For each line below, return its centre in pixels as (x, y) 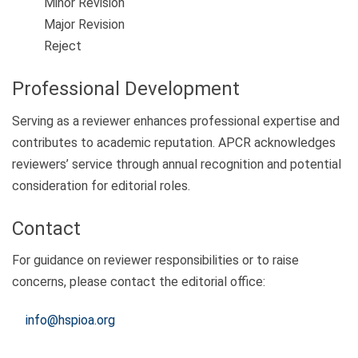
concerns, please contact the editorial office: (139, 282)
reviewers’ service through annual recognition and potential (177, 164)
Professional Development (126, 89)
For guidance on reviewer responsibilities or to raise (155, 261)
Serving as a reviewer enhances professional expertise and (176, 121)
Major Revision (84, 25)
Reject (63, 46)
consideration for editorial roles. (101, 185)
